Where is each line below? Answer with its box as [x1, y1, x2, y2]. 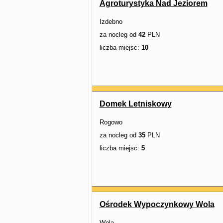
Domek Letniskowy [99, 100, 172, 108]
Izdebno [99, 18, 122, 25]
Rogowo [99, 118, 122, 126]
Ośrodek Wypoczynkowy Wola [99, 200, 215, 209]
